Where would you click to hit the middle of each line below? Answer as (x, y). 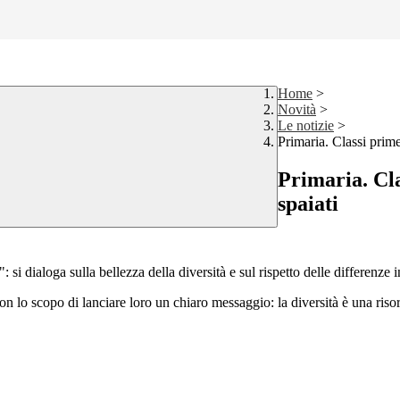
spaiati (308, 204)
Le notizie (306, 126)
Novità (297, 110)
